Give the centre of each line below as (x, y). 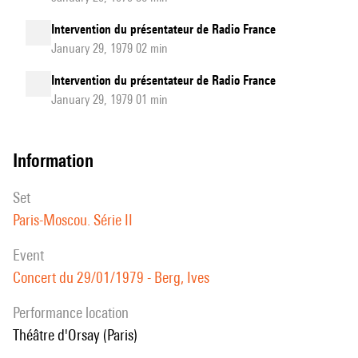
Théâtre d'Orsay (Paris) (78, 335)
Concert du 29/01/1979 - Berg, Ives (111, 277)
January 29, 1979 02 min (109, 48)
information (56, 160)
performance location (74, 312)
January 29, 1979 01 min (109, 99)
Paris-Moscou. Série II (73, 220)
